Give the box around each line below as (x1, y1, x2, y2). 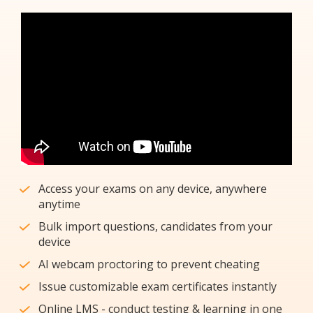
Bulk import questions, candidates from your (38, 219, 272, 235)
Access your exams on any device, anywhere (38, 181, 267, 197)
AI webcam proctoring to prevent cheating (38, 256, 260, 272)
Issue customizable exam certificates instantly (38, 279, 277, 295)
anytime (38, 196, 80, 212)
